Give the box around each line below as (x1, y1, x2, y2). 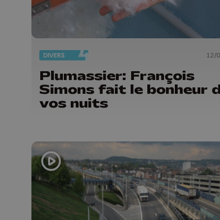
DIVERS (43, 51, 65, 59)
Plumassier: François (39, 67, 194, 84)
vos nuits (39, 95, 108, 112)
